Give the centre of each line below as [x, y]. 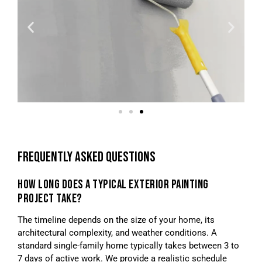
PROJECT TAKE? [50, 199]
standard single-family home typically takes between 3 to [128, 246]
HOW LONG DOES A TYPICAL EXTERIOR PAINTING [113, 185]
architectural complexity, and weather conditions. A [117, 233]
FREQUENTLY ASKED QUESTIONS [87, 157]
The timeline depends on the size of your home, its [116, 220]
